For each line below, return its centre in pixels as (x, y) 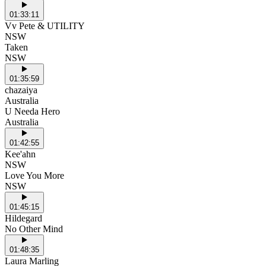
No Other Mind (34, 229)
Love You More (34, 176)
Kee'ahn (20, 154)
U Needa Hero (32, 112)
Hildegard (23, 218)
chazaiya (21, 90)
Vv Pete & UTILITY (45, 26)
